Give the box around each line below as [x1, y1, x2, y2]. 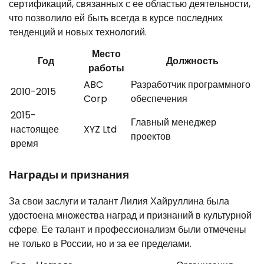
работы [88, 61, 124, 75]
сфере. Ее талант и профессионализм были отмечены [9, 222, 246, 236]
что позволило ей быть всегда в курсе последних [9, 11, 223, 25]
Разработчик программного [131, 78, 250, 92]
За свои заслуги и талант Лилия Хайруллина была [9, 194, 229, 208]
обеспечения [131, 92, 187, 106]
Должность [166, 54, 219, 68]
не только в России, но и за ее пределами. [9, 236, 192, 250]
